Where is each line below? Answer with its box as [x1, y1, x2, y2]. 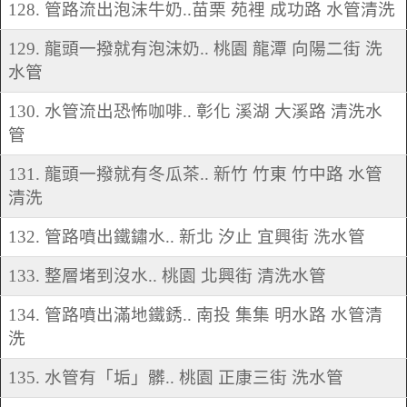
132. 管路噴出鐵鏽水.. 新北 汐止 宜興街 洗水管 [8, 227, 365, 247]
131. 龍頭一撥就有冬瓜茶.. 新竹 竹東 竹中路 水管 [8, 164, 382, 184]
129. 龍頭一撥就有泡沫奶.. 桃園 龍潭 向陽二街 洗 [8, 39, 382, 59]
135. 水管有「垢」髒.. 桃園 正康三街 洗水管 [8, 368, 343, 388]
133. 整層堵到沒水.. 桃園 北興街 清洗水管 [8, 266, 326, 286]
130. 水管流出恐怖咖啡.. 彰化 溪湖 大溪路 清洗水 [8, 102, 382, 122]
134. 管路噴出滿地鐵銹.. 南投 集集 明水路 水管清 [8, 305, 382, 325]
